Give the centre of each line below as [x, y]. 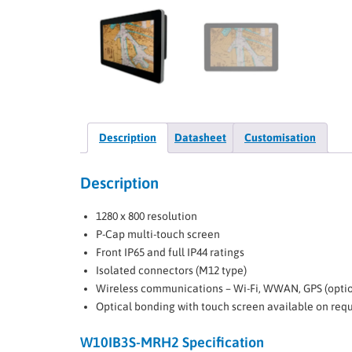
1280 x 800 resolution [147, 216]
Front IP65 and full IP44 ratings [170, 252]
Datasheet [200, 137]
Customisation [280, 137]
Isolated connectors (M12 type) [171, 270]
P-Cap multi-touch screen [158, 234]
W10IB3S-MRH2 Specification [172, 342]
